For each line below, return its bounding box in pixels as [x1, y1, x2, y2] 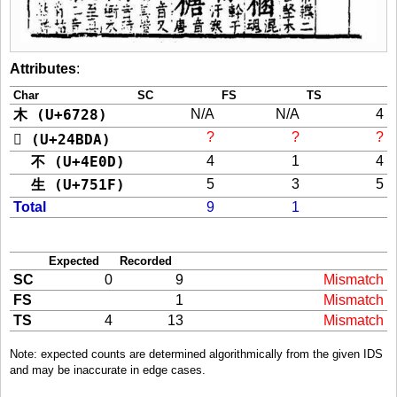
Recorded [120, 253, 172, 268]
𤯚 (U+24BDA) [13, 130, 111, 148]
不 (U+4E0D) [13, 152, 125, 170]
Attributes [10, 60, 76, 76]
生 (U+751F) [13, 175, 125, 193]
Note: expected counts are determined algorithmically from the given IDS [10, 346, 383, 361]
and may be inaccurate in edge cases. [10, 362, 206, 377]
